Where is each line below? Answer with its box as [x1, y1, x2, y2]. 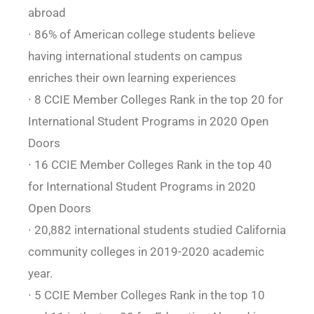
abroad [27, 6, 66, 20]
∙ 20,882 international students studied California [27, 223, 286, 238]
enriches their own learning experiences [27, 71, 236, 86]
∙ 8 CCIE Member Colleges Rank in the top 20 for [27, 93, 283, 107]
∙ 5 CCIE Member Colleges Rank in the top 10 [27, 288, 265, 303]
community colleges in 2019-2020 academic [27, 245, 264, 259]
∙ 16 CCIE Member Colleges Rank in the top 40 [27, 158, 272, 172]
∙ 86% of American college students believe [27, 27, 255, 42]
